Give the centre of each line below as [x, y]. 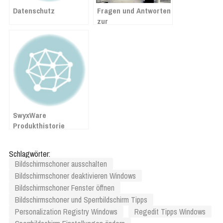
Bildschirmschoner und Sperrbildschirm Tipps [81, 199]
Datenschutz [34, 10]
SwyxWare [30, 115]
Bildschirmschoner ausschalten [61, 164]
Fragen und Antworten [134, 10]
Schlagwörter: [30, 154]
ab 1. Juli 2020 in [124, 42]
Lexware [111, 52]
